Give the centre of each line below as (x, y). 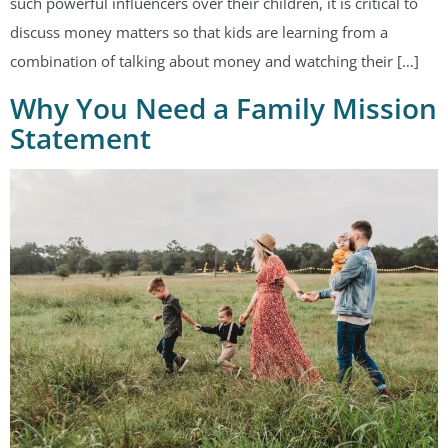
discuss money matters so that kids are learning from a (199, 31)
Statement (80, 137)
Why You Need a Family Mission (223, 107)
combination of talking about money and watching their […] (214, 60)
